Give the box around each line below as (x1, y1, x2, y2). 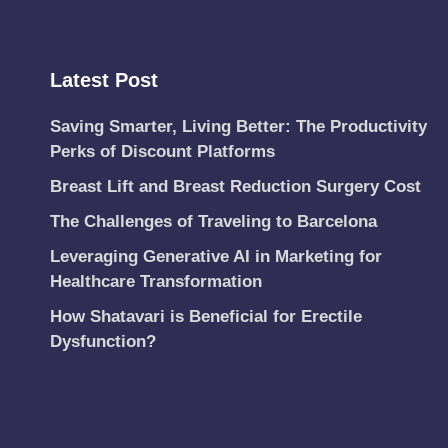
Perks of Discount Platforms (50, 142, 275, 162)
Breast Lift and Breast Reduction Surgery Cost (50, 177, 421, 197)
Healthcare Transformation (50, 272, 262, 292)
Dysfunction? (50, 332, 156, 352)
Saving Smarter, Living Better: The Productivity (50, 117, 427, 137)
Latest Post (50, 69, 158, 92)
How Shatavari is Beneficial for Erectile (50, 307, 362, 327)
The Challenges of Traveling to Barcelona (50, 212, 377, 232)
